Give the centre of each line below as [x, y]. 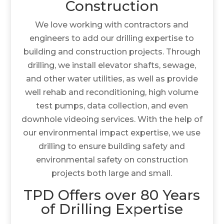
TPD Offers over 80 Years [112, 195]
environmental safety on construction [112, 159]
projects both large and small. [112, 173]
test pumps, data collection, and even [112, 105]
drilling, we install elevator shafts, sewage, [112, 65]
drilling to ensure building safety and [112, 146]
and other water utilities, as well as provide [112, 78]
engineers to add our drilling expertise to [112, 38]
